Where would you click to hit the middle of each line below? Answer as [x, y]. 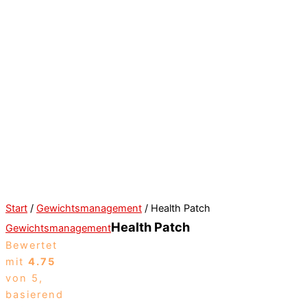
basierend [35, 294]
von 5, [24, 278]
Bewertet [32, 245]
